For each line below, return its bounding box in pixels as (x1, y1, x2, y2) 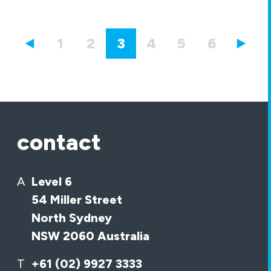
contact (17, 128, 101, 155)
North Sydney (31, 210, 112, 225)
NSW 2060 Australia (31, 228, 149, 243)
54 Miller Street (31, 192, 122, 207)
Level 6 (31, 174, 72, 189)
